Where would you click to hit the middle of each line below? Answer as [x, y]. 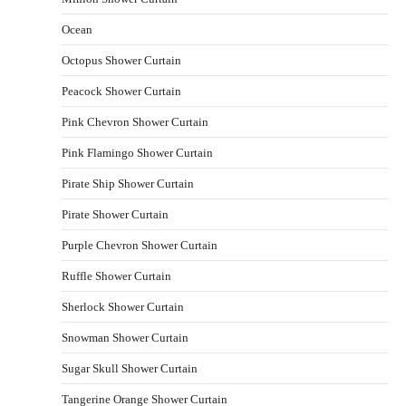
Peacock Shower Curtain [121, 91]
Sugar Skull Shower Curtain [130, 368]
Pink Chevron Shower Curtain [135, 121]
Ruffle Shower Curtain [116, 275]
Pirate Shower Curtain [115, 214]
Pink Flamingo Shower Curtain [137, 152]
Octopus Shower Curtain [121, 60]
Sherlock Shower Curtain [123, 306]
